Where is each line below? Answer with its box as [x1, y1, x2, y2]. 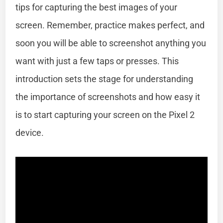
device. [15, 127, 44, 138]
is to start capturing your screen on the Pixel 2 [15, 109, 195, 120]
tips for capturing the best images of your [15, 1, 178, 12]
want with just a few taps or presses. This [15, 55, 179, 66]
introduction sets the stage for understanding [15, 73, 194, 84]
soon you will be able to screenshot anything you [15, 37, 207, 48]
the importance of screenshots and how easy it [15, 91, 201, 102]
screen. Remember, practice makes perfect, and [15, 19, 205, 30]
